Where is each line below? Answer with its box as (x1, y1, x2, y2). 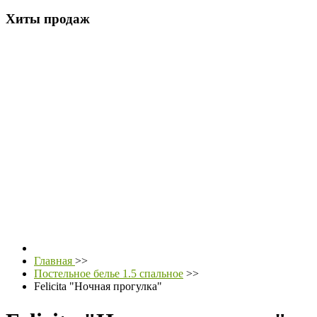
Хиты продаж (6, 11, 90, 26)
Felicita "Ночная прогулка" (34, 280, 162, 293)
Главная (34, 255, 75, 267)
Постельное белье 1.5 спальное (34, 267, 183, 280)
